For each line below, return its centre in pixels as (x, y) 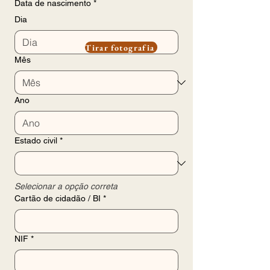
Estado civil (36, 140)
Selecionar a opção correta (66, 186)
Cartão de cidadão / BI (58, 198)
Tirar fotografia (120, 47)
